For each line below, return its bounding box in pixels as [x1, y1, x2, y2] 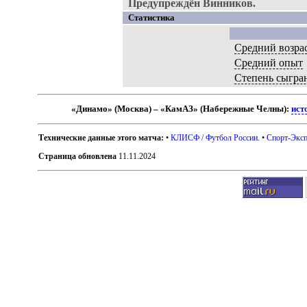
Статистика [127, 12, 175, 23]
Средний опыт [234, 57, 304, 69]
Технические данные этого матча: [38, 132, 164, 143]
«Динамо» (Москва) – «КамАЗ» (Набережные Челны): [71, 103, 292, 114]
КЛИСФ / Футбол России [171, 132, 258, 143]
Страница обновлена [38, 151, 117, 161]
